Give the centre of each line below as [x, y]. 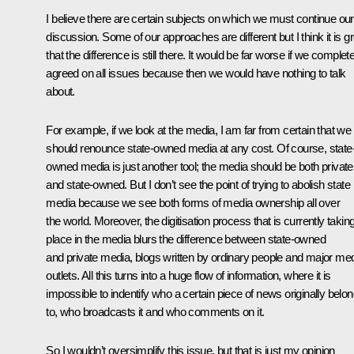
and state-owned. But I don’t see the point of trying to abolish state [198, 184]
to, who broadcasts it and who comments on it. [155, 311]
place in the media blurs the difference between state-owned [186, 239]
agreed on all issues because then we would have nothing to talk [196, 73]
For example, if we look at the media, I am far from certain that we [199, 130]
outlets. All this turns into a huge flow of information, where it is [188, 275]
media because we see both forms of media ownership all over [193, 202]
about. [60, 91]
